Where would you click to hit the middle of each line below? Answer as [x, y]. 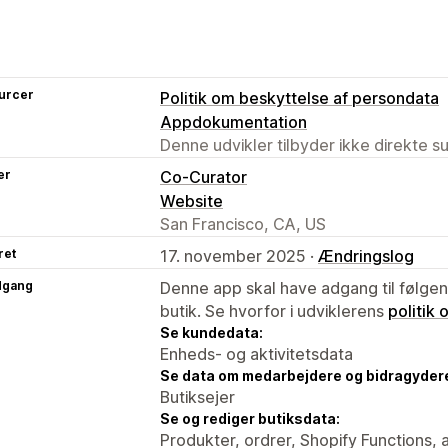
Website [191, 200]
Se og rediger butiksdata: [250, 418]
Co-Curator [203, 176]
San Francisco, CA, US [243, 223]
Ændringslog [366, 255]
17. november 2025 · [239, 255]
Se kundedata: [211, 332]
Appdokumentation [233, 121]
